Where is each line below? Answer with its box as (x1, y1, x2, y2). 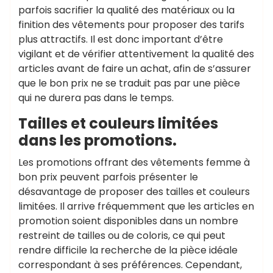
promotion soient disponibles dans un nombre (18, 213, 238, 228)
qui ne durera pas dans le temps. (18, 90, 174, 105)
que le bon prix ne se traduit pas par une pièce (18, 76, 240, 90)
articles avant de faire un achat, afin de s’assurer (18, 61, 251, 76)
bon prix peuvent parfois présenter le (18, 169, 198, 184)
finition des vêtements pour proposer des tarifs (18, 17, 244, 32)
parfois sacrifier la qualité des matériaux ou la (18, 2, 235, 17)
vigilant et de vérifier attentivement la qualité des (18, 46, 254, 61)
